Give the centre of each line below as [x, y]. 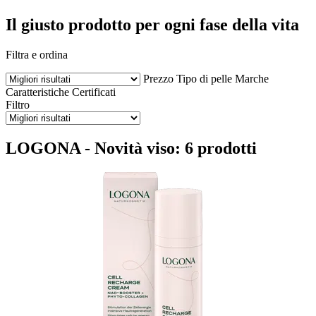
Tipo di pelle [204, 78]
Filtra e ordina [37, 54]
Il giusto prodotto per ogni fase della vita [152, 24]
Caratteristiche [37, 92]
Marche [252, 78]
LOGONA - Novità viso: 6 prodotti [131, 148]
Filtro [18, 104]
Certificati [94, 92]
